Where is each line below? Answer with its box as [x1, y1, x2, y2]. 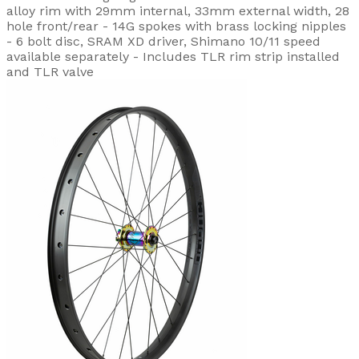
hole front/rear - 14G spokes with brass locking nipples [6, 18, 346, 34]
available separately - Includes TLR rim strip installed [6, 48, 340, 64]
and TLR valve [6, 63, 94, 79]
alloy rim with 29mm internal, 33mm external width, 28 [6, 2, 349, 18]
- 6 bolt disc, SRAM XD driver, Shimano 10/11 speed [6, 33, 321, 49]
